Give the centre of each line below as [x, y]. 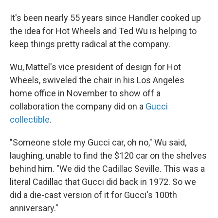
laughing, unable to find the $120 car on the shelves [108, 156]
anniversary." [34, 208]
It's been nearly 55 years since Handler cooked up [105, 18]
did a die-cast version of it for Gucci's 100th [93, 195]
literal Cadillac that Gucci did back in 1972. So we [103, 182]
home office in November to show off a [85, 93]
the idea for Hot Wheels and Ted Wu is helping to [103, 31]
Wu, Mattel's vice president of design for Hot [95, 67]
